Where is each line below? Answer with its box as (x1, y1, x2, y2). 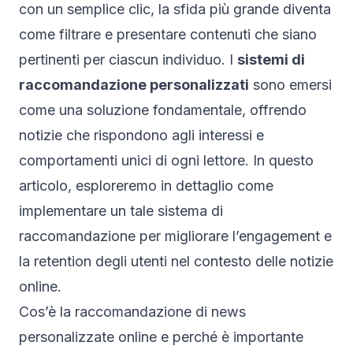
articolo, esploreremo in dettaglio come (19, 176, 273, 194)
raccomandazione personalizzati (19, 76, 249, 93)
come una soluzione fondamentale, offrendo (19, 101, 307, 118)
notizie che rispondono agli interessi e (19, 126, 264, 143)
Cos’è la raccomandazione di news (19, 303, 246, 320)
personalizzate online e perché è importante (19, 328, 303, 345)
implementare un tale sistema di (19, 202, 223, 219)
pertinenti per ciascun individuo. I (19, 50, 237, 68)
